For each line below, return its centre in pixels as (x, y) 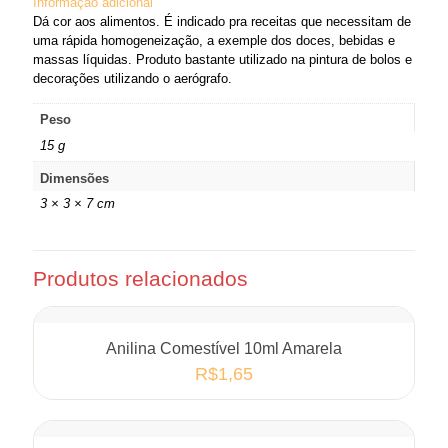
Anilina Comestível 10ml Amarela (224, 348)
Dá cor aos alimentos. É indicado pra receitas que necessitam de (222, 21)
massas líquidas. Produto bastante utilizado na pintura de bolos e (222, 59)
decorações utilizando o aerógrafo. (132, 78)
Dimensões (74, 178)
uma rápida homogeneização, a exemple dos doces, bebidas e (214, 40)
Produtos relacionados (140, 278)
